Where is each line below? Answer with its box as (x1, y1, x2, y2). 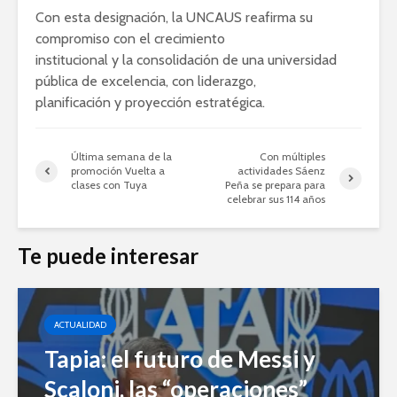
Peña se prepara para (225, 178, 326, 192)
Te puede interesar (18, 243, 198, 269)
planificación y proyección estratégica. (35, 94, 265, 112)
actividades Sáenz (237, 164, 326, 178)
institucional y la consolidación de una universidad (35, 51, 337, 69)
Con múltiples (260, 150, 326, 164)
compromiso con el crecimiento (35, 30, 225, 48)
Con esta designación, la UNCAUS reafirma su (35, 9, 313, 27)
